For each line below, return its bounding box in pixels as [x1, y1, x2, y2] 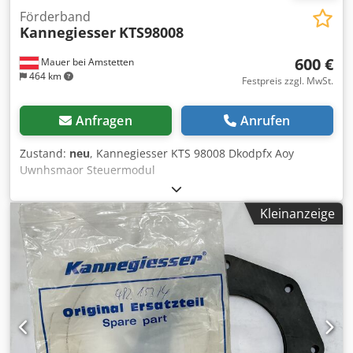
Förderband [20, 8, 91, 26]
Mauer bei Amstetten [39, 55, 134, 69]
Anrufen [240, 112, 291, 130]
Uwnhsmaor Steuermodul [20, 162, 155, 178]
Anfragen [75, 112, 132, 130]
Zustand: [20, 146, 69, 162]
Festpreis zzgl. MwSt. [242, 74, 333, 88]
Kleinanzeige [260, 205, 335, 223]
